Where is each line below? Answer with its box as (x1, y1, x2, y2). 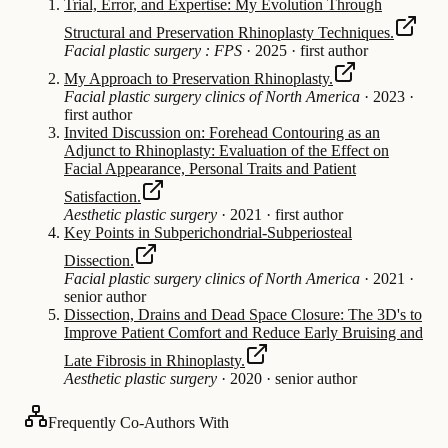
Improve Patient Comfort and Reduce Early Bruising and (64, 323, 423, 341)
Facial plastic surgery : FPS (64, 41, 242, 59)
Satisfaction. (64, 187, 141, 205)
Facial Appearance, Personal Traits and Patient (64, 159, 356, 177)
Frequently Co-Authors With (48, 413, 229, 431)
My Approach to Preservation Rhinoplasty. (64, 69, 333, 87)
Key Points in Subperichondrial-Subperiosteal (64, 223, 352, 241)
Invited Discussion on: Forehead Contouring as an (64, 123, 380, 141)
